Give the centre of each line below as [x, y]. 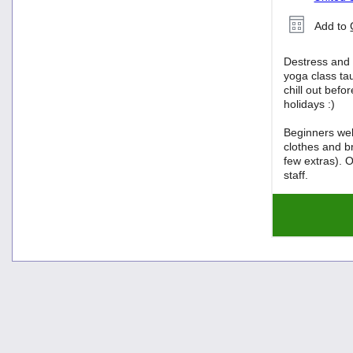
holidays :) [310, 104]
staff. [296, 175]
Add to [333, 26]
